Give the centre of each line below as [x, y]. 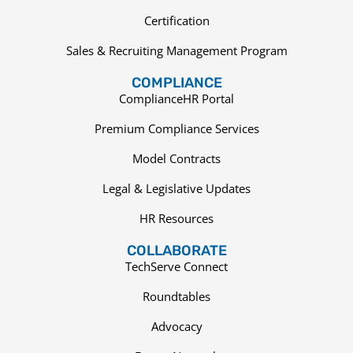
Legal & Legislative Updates [176, 189]
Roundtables [176, 297]
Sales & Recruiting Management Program [176, 51]
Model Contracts [176, 159]
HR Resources [176, 219]
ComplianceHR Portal [176, 99]
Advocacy [176, 327]
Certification [176, 21]
